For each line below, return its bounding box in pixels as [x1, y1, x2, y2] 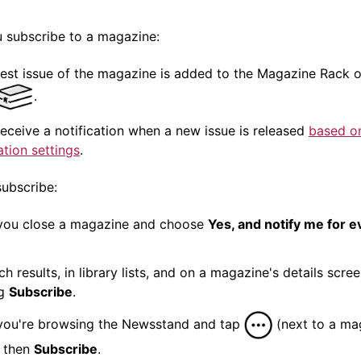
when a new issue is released [124, 122, 309, 139]
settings [27, 141, 80, 158]
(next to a [272, 315, 340, 332]
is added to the [156, 64, 257, 81]
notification [55, 122, 124, 139]
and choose [129, 215, 208, 232]
